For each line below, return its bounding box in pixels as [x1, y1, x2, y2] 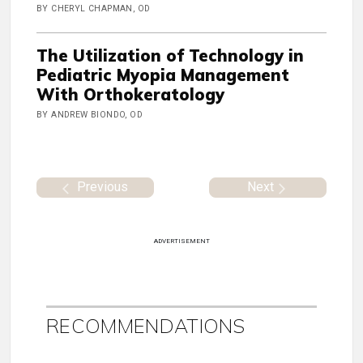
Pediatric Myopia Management [36, 65, 289, 86]
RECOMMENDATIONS [46, 313, 246, 338]
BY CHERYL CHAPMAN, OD [36, 3, 151, 15]
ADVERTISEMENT [153, 237, 210, 245]
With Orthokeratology [36, 84, 224, 105]
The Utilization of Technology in [36, 45, 304, 66]
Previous [77, 178, 128, 194]
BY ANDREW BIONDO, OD [36, 109, 143, 121]
